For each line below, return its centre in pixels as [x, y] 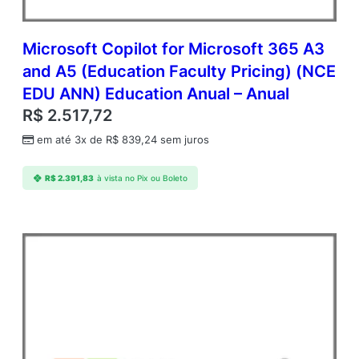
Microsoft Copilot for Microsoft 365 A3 [173, 49]
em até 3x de [71, 140]
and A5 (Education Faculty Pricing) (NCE [179, 72]
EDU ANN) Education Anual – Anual [156, 94]
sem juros [183, 140]
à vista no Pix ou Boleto [142, 178]
